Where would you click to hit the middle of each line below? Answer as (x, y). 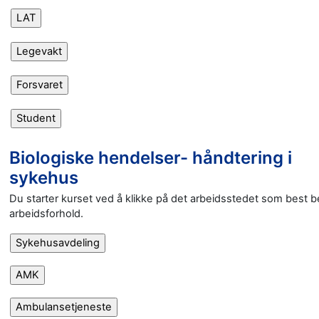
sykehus (44, 177)
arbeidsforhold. (46, 213)
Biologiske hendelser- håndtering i (151, 157)
